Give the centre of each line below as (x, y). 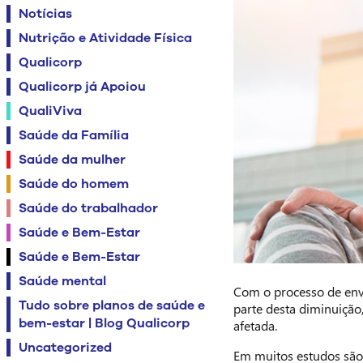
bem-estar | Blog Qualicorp (104, 323)
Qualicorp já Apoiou (82, 87)
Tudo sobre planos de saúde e (112, 305)
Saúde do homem (74, 184)
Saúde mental (62, 281)
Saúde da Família (74, 135)
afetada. (255, 325)
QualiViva (50, 111)
